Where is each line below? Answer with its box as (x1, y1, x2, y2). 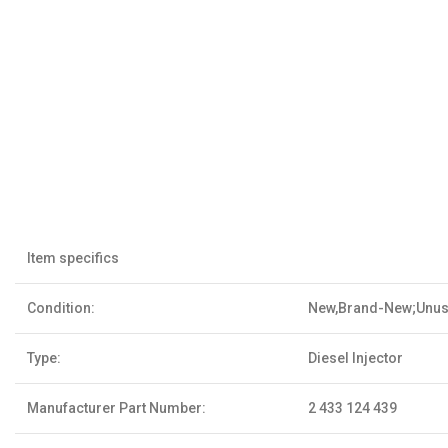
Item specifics (27, 250, 119, 266)
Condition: (27, 300, 95, 316)
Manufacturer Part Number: (27, 400, 206, 416)
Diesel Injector (308, 350, 403, 366)
